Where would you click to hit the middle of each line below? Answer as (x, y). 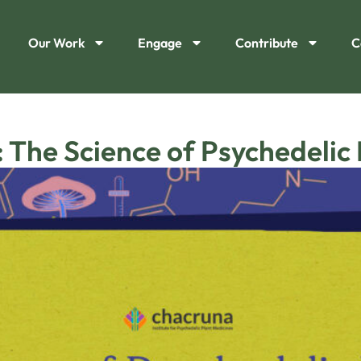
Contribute (266, 43)
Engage (160, 43)
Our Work (56, 43)
